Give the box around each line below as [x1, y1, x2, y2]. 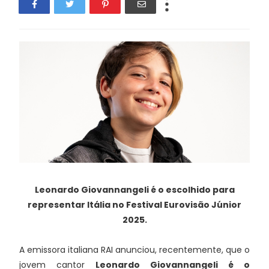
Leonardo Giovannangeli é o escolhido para [34, 183, 235, 196]
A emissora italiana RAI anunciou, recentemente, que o [19, 243, 250, 256]
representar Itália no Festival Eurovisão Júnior [28, 198, 241, 211]
